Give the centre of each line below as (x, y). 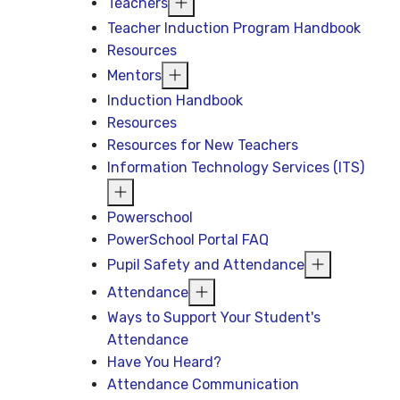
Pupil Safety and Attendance (206, 265)
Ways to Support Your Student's (214, 317)
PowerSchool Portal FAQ (188, 240)
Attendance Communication (204, 384)
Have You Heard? (165, 362)
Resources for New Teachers (203, 145)
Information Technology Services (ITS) (236, 167)
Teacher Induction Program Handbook (234, 28)
